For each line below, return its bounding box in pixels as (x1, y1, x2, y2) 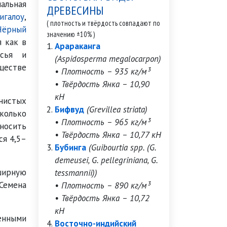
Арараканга (55, 41, 100, 52)
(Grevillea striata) (87, 104, 147, 115)
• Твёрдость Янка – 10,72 (55, 193, 149, 204)
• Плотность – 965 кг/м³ (55, 117, 150, 128)
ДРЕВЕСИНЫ (47, 3, 103, 18)
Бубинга (55, 142, 86, 153)
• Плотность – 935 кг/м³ (55, 66, 150, 77)
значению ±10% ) (47, 29, 95, 39)
